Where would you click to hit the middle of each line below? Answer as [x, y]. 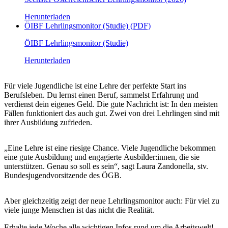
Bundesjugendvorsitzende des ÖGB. [63, 175]
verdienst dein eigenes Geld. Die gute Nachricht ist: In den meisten [111, 104]
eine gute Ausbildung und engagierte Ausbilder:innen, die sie [102, 157]
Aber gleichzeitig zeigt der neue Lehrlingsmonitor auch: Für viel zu [112, 201]
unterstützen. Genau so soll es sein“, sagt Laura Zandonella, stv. [106, 166]
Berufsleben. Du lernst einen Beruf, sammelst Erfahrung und [101, 95]
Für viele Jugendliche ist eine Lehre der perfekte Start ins [95, 85]
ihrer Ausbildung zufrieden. [49, 122]
